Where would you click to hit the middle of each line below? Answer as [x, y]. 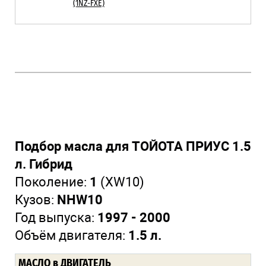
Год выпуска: [56, 217]
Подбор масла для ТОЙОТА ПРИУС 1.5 [133, 146]
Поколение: [52, 182]
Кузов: [36, 199]
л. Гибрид [44, 164]
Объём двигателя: [72, 235]
